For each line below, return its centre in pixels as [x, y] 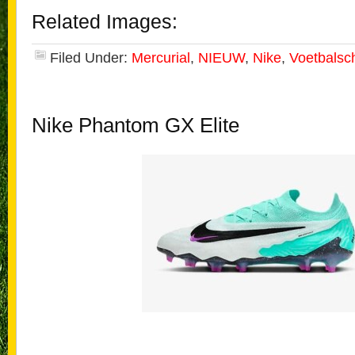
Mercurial [161, 58]
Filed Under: [91, 58]
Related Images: [105, 22]
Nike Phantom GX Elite [136, 125]
